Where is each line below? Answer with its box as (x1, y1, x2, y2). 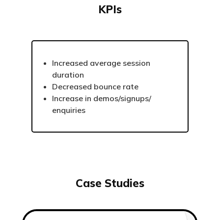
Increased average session (52, 57, 150, 68)
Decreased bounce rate (52, 81, 138, 91)
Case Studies (76, 176, 144, 190)
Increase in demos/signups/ (52, 93, 151, 103)
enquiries (52, 105, 85, 115)
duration (52, 69, 84, 80)
